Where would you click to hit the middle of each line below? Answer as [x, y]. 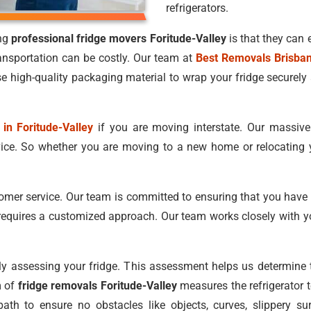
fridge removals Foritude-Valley [97, 286]
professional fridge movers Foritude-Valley [118, 39]
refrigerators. [197, 8]
